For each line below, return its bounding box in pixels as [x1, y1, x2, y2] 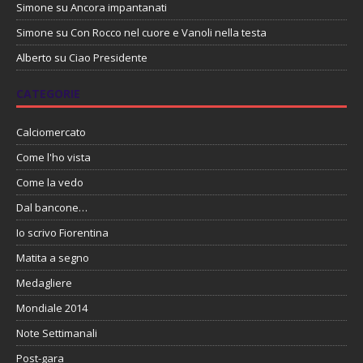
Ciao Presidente [69, 50, 147, 66]
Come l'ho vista [16, 150, 91, 165]
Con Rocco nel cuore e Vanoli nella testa [70, 25, 267, 41]
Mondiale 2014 [16, 301, 88, 316]
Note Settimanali [16, 326, 97, 341]
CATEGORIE [16, 86, 80, 102]
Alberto [16, 50, 52, 66]
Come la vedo [16, 175, 83, 190]
